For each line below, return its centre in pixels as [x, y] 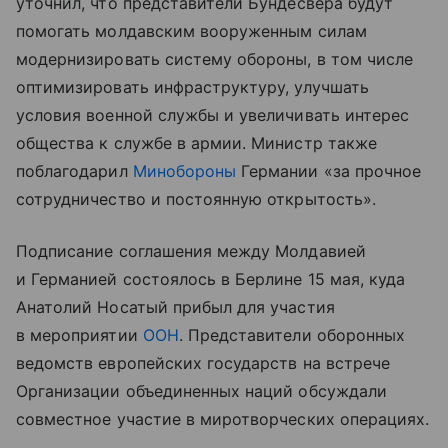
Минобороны [184, 170]
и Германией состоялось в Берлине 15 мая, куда [211, 278]
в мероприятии [79, 334]
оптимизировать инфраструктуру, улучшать [192, 86]
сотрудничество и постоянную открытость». [196, 198]
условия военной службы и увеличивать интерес [213, 114]
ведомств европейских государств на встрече [203, 362]
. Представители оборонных [292, 334]
